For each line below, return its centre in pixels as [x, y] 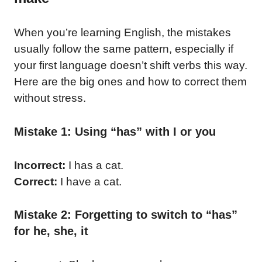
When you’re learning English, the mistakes [123, 32]
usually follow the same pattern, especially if [124, 49]
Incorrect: [40, 165]
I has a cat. [94, 165]
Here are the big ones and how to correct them [130, 82]
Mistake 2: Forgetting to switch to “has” [126, 215]
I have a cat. [89, 181]
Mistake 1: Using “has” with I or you [115, 131]
